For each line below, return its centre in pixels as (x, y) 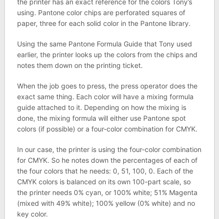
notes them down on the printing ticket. (80, 65)
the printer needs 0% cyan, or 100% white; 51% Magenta (107, 192)
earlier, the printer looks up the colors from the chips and (107, 54)
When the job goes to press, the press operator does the (107, 86)
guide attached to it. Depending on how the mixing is (101, 107)
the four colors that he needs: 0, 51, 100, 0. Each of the (105, 171)
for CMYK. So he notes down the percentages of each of (107, 160)
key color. (32, 214)
